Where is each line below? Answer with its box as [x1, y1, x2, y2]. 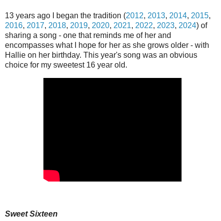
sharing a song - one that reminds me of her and [5, 31, 171, 39]
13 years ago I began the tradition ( [5, 11, 126, 20]
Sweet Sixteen [5, 210, 58, 219]
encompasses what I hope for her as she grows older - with [5, 40, 209, 49]
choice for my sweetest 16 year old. [5, 60, 127, 69]
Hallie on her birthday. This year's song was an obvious [5, 50, 197, 59]
